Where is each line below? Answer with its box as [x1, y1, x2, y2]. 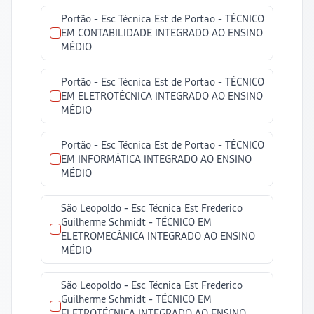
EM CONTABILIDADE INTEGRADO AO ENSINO [61, 27, 263, 39]
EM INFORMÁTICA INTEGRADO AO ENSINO [61, 153, 252, 165]
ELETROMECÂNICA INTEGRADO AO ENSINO [61, 230, 255, 242]
